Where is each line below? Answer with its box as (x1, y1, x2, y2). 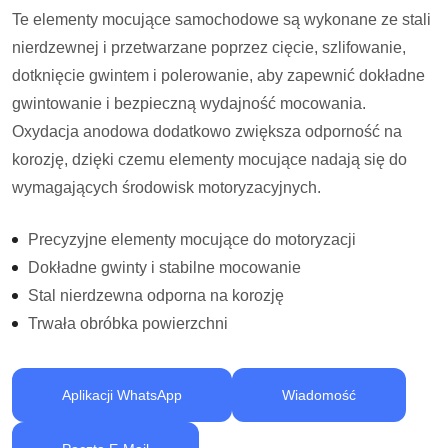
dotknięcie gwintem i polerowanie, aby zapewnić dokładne (12, 67, 425, 84)
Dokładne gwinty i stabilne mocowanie (28, 259, 301, 276)
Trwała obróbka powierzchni (28, 315, 228, 332)
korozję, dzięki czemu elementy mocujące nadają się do (12, 151, 407, 168)
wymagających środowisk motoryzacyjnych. (12, 179, 321, 196)
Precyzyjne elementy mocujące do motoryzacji (28, 231, 356, 248)
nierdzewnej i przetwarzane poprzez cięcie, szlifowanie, (12, 39, 406, 56)
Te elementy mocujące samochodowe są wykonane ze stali (12, 11, 431, 28)
